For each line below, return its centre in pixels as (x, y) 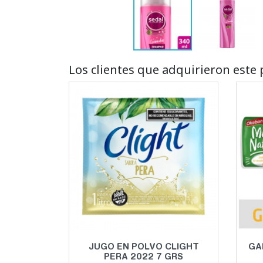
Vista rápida (148, 241)
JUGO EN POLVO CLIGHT (144, 247)
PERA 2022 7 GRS (144, 257)
